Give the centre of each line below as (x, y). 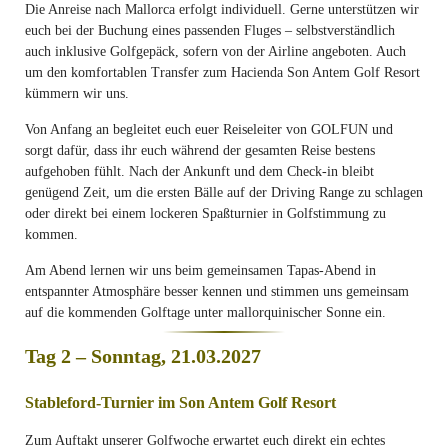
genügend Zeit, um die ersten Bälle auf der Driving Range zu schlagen (224, 192)
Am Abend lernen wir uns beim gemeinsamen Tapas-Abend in (200, 270)
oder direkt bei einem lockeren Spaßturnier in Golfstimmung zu (205, 213)
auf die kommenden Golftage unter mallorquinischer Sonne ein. (205, 312)
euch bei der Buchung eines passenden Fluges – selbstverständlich (210, 30)
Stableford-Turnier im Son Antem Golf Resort (180, 402)
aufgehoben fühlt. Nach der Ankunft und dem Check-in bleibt (199, 171)
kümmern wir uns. (77, 93)
